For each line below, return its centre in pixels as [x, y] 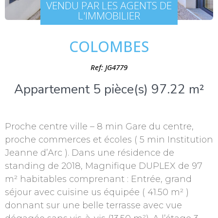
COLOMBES [109, 47]
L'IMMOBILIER [109, 15]
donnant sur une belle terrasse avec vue [93, 206]
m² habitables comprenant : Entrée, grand [98, 179]
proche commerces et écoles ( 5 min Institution [109, 140]
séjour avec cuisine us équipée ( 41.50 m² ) [97, 192]
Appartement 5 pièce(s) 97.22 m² [109, 90]
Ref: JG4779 [109, 67]
